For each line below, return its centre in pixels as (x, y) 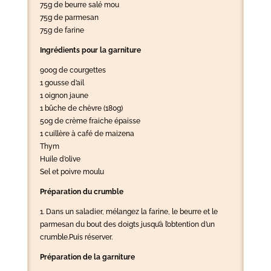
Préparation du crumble (81, 191)
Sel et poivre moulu (72, 171)
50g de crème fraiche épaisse (90, 121)
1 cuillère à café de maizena (87, 133)
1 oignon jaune (64, 95)
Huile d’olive (60, 159)
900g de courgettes (73, 70)
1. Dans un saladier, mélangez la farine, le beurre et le (129, 211)
